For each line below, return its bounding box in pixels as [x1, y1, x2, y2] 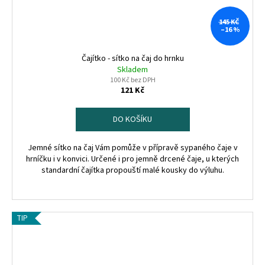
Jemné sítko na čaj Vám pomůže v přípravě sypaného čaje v [27, 141, 238, 154]
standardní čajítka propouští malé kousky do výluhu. [41, 164, 224, 176]
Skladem [117, 63, 148, 76]
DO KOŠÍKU [113, 113, 152, 125]
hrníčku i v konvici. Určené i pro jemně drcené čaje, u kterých [26, 153, 239, 165]
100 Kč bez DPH [109, 75, 156, 85]
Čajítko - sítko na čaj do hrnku [81, 52, 184, 64]
